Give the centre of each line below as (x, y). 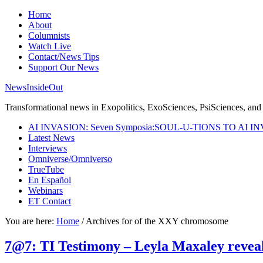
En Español (50, 180)
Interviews (48, 148)
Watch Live (50, 46)
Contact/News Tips (64, 57)
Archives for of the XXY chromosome (156, 221)
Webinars (45, 190)
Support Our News (63, 67)
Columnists (49, 36)
